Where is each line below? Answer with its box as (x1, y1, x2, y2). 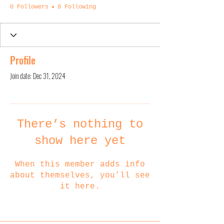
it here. (60, 182, 100, 191)
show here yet (34, 134, 125, 148)
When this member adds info (15, 160, 145, 169)
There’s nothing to (17, 117, 143, 131)
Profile (10, 52, 35, 68)
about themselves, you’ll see (10, 171, 150, 180)
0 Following (57, 3, 96, 11)
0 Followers (10, 3, 48, 11)
